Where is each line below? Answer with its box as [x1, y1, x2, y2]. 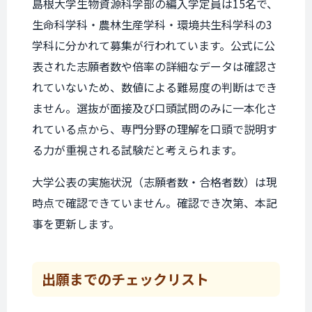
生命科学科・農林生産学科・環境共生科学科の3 [32, 16, 272, 33]
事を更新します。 [32, 215, 120, 232]
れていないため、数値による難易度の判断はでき [32, 79, 277, 95]
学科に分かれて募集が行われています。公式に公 [32, 37, 275, 54]
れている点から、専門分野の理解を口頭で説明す [32, 120, 277, 137]
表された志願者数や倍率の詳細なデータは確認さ [32, 58, 277, 75]
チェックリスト [111, 269, 209, 289]
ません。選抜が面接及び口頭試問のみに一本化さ [32, 100, 277, 116]
